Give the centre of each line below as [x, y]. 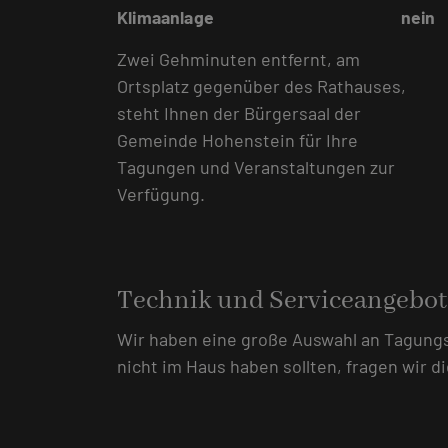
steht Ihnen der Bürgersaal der [239, 113]
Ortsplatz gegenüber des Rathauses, [261, 86]
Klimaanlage [165, 17]
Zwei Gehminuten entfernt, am [238, 59]
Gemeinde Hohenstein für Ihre [237, 140]
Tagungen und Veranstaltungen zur [256, 167]
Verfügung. [161, 194]
